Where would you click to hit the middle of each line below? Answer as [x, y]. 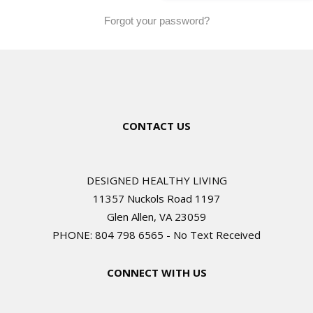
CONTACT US [156, 126]
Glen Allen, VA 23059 [156, 217]
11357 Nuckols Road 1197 [156, 199]
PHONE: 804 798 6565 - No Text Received [156, 235]
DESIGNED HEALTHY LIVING [156, 181]
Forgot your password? [156, 21]
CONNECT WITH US [156, 273]
